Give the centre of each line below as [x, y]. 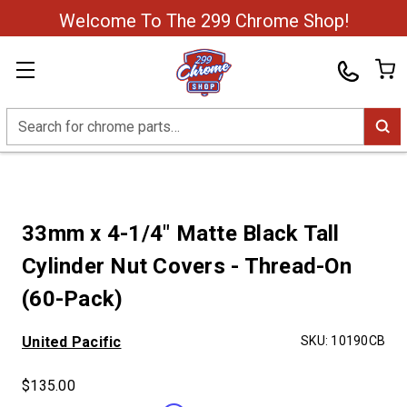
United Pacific [72, 342]
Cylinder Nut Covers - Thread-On [187, 266]
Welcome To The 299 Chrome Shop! [203, 21]
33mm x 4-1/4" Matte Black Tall [181, 233]
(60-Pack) [73, 299]
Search [28, 118]
